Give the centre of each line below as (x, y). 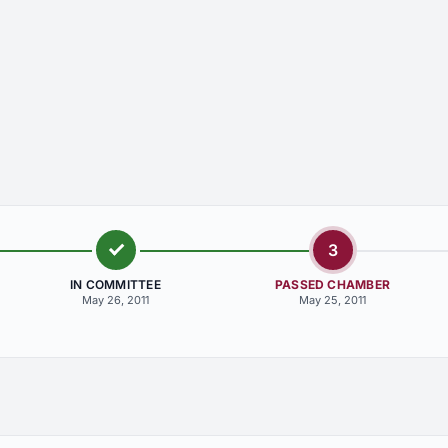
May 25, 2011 (332, 300)
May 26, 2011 (115, 300)
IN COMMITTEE (115, 284)
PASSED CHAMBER (332, 284)
